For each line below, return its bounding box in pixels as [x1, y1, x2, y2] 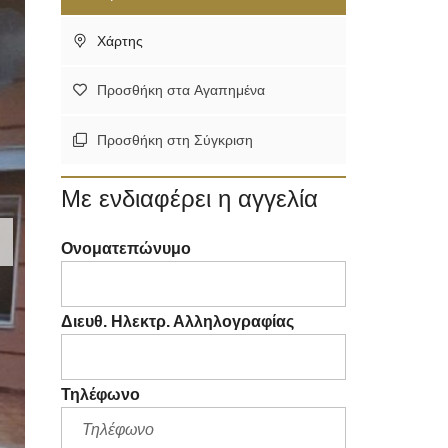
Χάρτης [93, 33, 143, 50]
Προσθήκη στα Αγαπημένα [97, 82, 265, 99]
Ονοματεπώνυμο [61, 240, 191, 258]
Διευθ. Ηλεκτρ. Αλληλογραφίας [61, 313, 294, 331]
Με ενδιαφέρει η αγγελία [61, 185, 318, 213]
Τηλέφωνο [61, 386, 140, 404]
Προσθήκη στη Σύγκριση [97, 132, 253, 149]
